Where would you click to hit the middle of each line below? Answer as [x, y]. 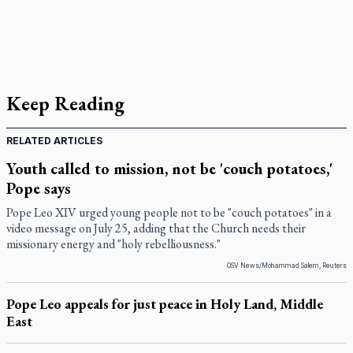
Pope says [39, 188]
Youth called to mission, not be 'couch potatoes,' [169, 169]
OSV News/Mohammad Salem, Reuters [287, 266]
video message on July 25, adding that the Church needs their [156, 228]
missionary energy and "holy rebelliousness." [113, 244]
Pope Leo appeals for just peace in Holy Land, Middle [165, 304]
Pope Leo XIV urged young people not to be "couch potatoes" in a [169, 212]
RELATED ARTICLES [54, 141]
